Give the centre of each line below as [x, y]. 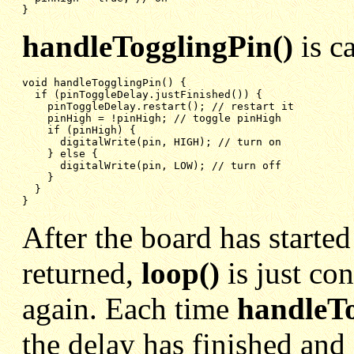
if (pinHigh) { [92, 130]
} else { [73, 153]
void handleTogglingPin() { [104, 82]
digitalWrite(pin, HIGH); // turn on [171, 141]
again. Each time [130, 308]
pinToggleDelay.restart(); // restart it [171, 106]
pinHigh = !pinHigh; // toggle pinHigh [164, 118]
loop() [181, 273]
